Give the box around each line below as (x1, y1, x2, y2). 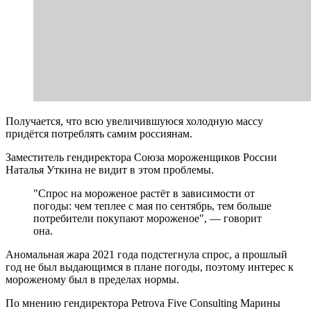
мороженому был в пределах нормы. (6, 273, 179, 285)
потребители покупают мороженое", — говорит (33, 212, 262, 224)
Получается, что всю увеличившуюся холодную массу (6, 115, 263, 127)
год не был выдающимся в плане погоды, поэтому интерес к (6, 260, 294, 273)
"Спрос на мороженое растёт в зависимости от (33, 187, 255, 199)
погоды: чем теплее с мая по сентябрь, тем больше (33, 199, 271, 212)
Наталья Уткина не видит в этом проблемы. (6, 163, 214, 176)
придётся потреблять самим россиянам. (6, 127, 192, 140)
